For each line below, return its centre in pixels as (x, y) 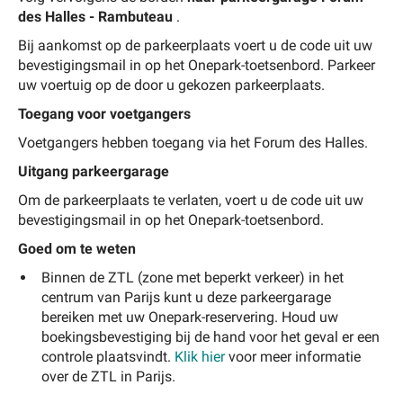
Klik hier (200, 356)
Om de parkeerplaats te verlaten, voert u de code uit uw (191, 200)
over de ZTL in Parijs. (108, 376)
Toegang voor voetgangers (104, 113)
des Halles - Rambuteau (95, 16)
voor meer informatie (293, 356)
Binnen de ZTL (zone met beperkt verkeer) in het (193, 277)
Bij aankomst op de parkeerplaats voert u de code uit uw (195, 45)
